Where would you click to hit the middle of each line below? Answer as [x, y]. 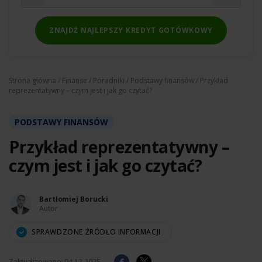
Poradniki [109, 80]
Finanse [75, 80]
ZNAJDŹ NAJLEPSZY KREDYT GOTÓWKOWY [131, 30]
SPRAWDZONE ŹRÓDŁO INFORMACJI [96, 232]
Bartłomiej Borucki [74, 199]
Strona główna [32, 80]
